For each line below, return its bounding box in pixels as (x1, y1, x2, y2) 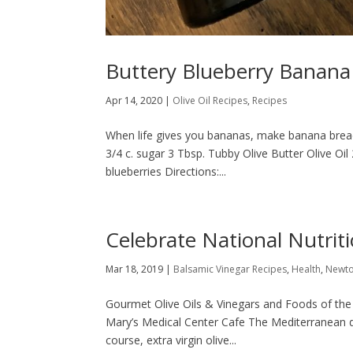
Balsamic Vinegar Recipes (173, 262, 288, 277)
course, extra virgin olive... (106, 333, 237, 348)
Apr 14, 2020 (106, 94, 163, 108)
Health (292, 262, 321, 277)
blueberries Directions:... (106, 164, 227, 180)
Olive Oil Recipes (173, 94, 248, 108)
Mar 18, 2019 (106, 262, 164, 277)
